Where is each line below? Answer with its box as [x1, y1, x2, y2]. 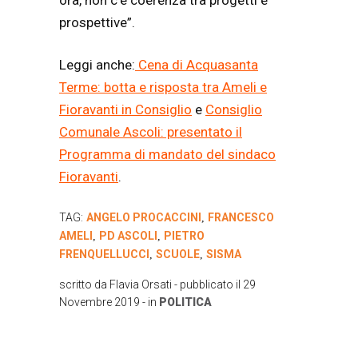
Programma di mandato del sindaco [59, 146, 276, 163]
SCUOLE [156, 247, 200, 261]
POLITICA [159, 295, 212, 308]
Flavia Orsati [109, 277, 172, 291]
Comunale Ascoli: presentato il [59, 124, 242, 141]
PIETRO [164, 229, 205, 242]
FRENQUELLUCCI [59, 247, 149, 261]
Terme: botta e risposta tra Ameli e [59, 79, 267, 96]
